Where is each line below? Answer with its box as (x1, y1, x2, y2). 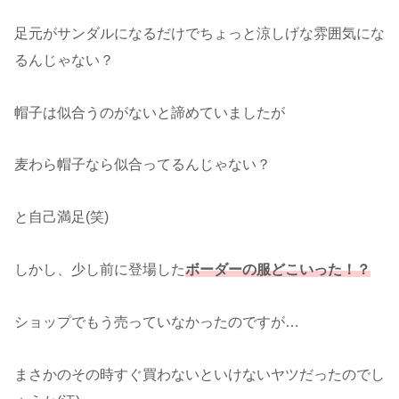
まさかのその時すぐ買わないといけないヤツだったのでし (14, 366, 385, 382)
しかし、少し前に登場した (14, 261, 185, 277)
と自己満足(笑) (14, 209, 109, 225)
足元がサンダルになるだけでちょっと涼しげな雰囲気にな (14, 25, 385, 41)
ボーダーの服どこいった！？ (185, 261, 370, 277)
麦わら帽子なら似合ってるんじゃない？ (14, 157, 271, 173)
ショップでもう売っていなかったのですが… (14, 313, 299, 330)
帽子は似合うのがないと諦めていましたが (14, 104, 285, 120)
